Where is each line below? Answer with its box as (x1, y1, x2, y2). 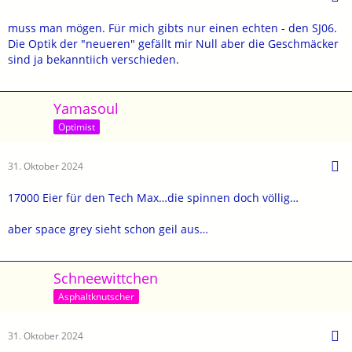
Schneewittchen (53, 268, 158, 288)
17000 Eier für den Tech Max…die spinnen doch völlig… (8, 189, 299, 205)
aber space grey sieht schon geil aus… (8, 221, 208, 236)
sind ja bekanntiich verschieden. (8, 52, 179, 67)
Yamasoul (53, 99, 119, 118)
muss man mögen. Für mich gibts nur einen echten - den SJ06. (8, 20, 337, 35)
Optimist (58, 119, 95, 134)
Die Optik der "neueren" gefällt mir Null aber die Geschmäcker (8, 36, 339, 51)
